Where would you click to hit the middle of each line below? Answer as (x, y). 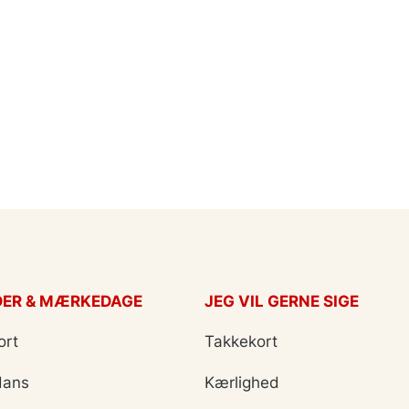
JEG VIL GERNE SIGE (282, 301)
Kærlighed (242, 383)
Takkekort (241, 341)
